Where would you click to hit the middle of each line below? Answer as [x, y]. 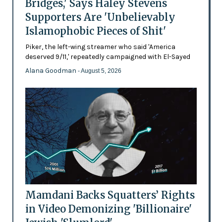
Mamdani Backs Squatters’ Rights [110, 195]
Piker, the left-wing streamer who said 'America [100, 47]
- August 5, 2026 [99, 71]
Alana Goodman [51, 71]
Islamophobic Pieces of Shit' [95, 31]
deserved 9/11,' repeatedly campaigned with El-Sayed [108, 57]
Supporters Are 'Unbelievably [100, 17]
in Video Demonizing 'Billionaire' [108, 209]
